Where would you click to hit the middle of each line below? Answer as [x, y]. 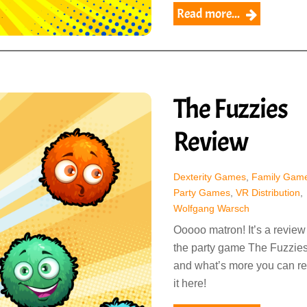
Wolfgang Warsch [211, 209]
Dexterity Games [209, 177]
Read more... [208, 14]
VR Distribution [268, 193]
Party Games [201, 193]
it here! [189, 284]
